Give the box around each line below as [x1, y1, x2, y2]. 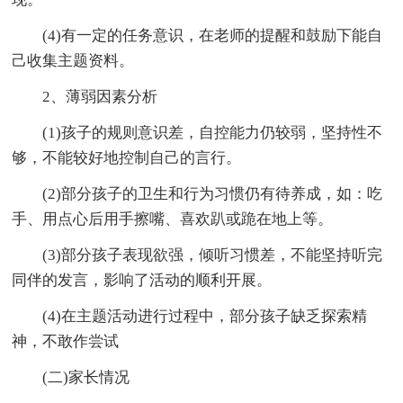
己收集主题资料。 [12, 51, 135, 69]
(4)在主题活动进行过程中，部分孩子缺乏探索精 [12, 307, 368, 325]
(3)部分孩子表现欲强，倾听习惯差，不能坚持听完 [12, 246, 383, 264]
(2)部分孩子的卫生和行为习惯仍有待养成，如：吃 [12, 184, 383, 202]
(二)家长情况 [12, 368, 130, 386]
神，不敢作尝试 [12, 332, 120, 350]
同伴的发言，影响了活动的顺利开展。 [12, 271, 273, 289]
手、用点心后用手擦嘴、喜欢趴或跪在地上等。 [12, 210, 334, 228]
